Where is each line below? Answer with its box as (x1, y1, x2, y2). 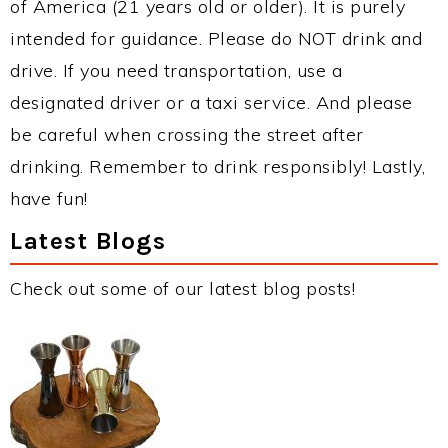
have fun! (10, 187, 88, 210)
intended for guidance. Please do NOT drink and (10, 27, 422, 50)
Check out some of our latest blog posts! (10, 277, 355, 300)
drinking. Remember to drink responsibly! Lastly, (10, 155, 425, 178)
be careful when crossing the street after (10, 123, 364, 146)
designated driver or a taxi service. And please (10, 91, 413, 114)
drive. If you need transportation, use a (10, 59, 342, 82)
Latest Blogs (10, 226, 166, 255)
